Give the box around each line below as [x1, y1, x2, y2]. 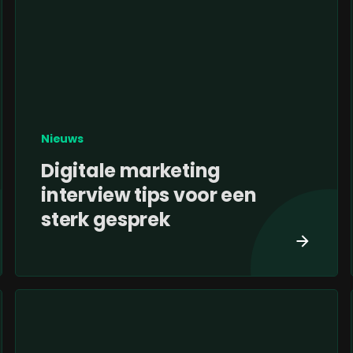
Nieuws [41, 131, 84, 147]
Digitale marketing [41, 158, 221, 184]
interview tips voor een [41, 182, 257, 209]
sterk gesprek [41, 206, 170, 233]
